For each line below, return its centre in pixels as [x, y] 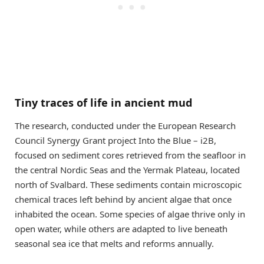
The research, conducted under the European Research [125, 126]
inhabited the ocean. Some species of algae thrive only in [130, 214]
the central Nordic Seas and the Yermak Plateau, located [127, 170]
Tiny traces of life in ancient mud [103, 102]
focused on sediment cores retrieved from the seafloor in [130, 155]
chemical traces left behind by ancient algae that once [123, 199]
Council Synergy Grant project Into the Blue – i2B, [115, 141]
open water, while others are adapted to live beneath [121, 229]
